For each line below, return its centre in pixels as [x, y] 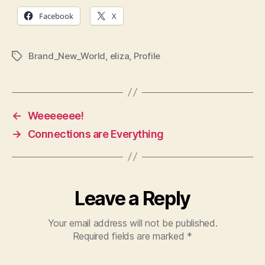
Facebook [56, 16]
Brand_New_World [67, 56]
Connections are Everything [96, 134]
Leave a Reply [132, 198]
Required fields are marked [130, 236]
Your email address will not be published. [132, 223]
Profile [147, 56]
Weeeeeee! [56, 115]
